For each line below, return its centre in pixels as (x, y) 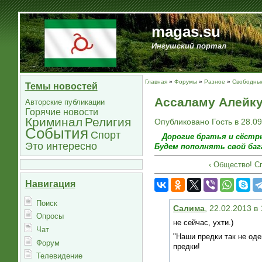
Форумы (185, 82)
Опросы (50, 216)
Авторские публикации (65, 102)
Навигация (50, 184)
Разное (214, 82)
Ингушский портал (189, 46)
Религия (108, 122)
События (56, 134)
